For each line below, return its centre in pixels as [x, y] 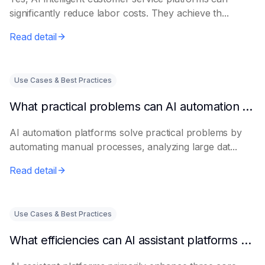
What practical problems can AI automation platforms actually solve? [248, 106]
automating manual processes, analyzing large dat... [123, 147]
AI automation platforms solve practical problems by [126, 132]
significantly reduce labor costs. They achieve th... [119, 13]
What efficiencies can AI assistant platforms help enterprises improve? [246, 240]
